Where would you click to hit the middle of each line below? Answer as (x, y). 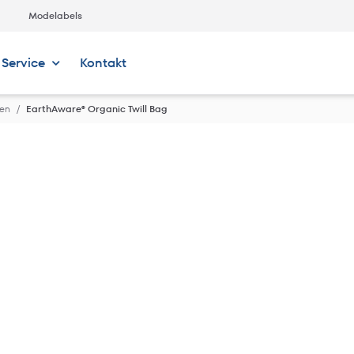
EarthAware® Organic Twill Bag (97, 109)
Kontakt (103, 63)
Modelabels (55, 15)
